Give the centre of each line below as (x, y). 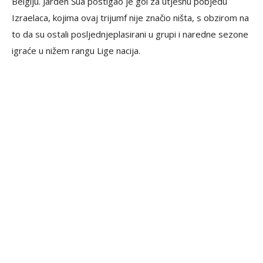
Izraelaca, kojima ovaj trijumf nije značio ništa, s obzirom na (130, 18)
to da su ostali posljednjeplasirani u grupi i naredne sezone (130, 34)
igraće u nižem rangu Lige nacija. (76, 51)
